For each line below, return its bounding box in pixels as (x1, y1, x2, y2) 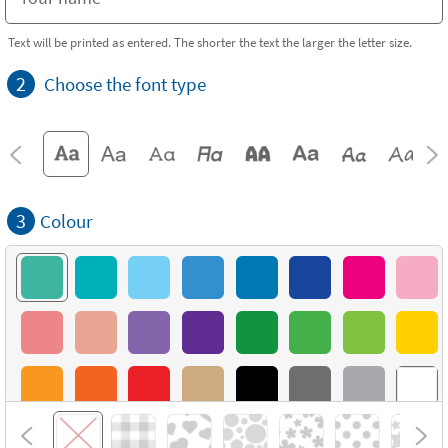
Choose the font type (44, 72, 206, 96)
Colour (40, 209, 93, 233)
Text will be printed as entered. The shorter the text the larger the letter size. (8, 34, 412, 50)
